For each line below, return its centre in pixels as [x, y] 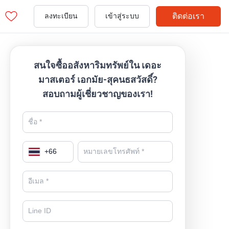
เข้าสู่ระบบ [122, 16]
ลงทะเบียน [61, 16]
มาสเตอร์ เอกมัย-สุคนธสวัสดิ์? [98, 79]
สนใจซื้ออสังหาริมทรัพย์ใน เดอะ [98, 65]
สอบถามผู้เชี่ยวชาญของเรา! [98, 94]
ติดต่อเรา [188, 16]
